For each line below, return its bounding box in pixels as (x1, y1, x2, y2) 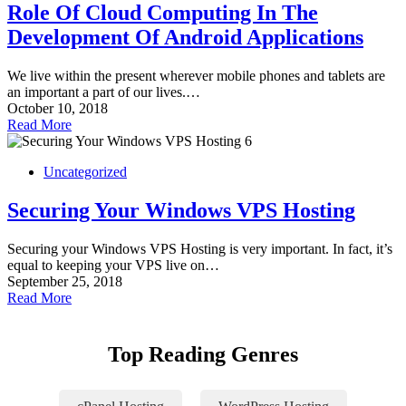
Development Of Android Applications (7, 25, 363, 50)
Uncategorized (43, 164, 127, 180)
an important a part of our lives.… (7, 84, 200, 101)
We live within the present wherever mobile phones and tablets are (7, 68, 385, 84)
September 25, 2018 (7, 274, 122, 290)
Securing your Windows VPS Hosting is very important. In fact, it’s (7, 241, 392, 257)
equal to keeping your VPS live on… (7, 257, 219, 274)
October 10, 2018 (7, 101, 108, 117)
